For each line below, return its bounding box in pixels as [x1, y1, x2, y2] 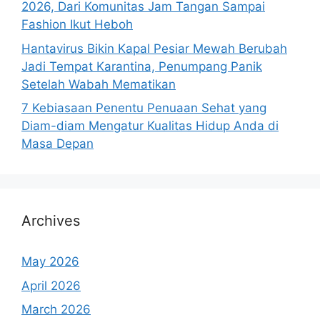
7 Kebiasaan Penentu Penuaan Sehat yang [21, 101, 266, 116]
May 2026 [21, 254, 79, 269]
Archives [21, 212, 80, 230]
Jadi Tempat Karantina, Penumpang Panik [21, 59, 262, 74]
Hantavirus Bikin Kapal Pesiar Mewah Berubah [21, 41, 287, 56]
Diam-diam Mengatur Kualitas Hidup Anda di [21, 119, 279, 134]
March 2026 [21, 302, 91, 317]
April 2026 [21, 278, 81, 293]
